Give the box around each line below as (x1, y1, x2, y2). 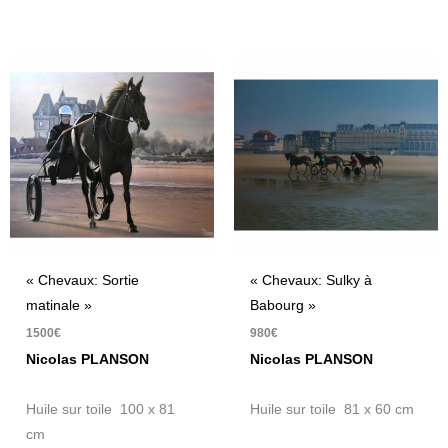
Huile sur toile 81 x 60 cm (250, 401, 415, 417)
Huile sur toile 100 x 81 (26, 401, 176, 417)
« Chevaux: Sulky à (250, 272, 373, 288)
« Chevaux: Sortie (26, 272, 140, 288)
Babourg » (250, 297, 317, 313)
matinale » (26, 297, 93, 313)
